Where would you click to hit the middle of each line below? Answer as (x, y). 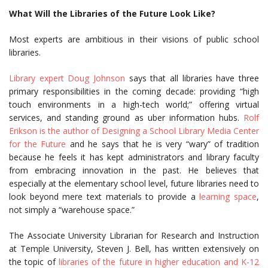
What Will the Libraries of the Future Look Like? (112, 13)
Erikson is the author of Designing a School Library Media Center (134, 131)
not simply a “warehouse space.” (72, 210)
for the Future (38, 144)
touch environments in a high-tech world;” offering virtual (134, 104)
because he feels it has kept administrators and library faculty (134, 157)
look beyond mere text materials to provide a (104, 197)
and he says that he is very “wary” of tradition (163, 144)
